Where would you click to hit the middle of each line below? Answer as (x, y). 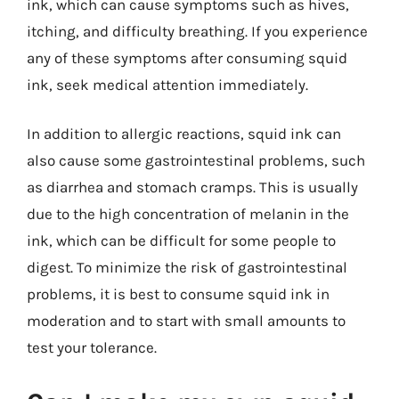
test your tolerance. (92, 347)
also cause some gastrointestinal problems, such (196, 160)
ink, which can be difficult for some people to (181, 240)
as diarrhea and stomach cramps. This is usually (192, 187)
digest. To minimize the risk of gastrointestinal (187, 267)
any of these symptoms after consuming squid (187, 57)
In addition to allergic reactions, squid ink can (184, 134)
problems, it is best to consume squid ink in (178, 294)
